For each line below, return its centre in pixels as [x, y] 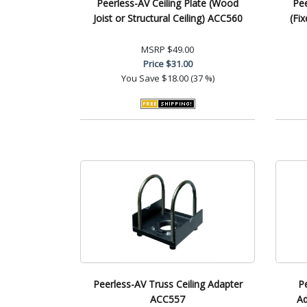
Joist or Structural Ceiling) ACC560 [168, 18]
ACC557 [168, 299]
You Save [140, 78]
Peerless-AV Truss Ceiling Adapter [168, 284]
